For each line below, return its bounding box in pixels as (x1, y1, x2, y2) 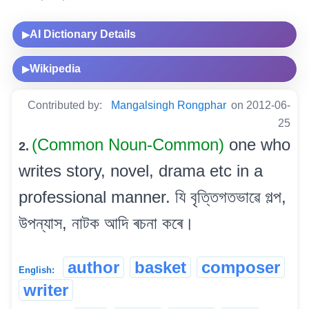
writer (23, 280, 68, 299)
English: (19, 264, 54, 275)
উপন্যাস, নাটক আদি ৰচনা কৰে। (19, 213, 194, 232)
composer (201, 257, 280, 277)
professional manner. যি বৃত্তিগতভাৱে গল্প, (19, 187, 286, 206)
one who (229, 134, 290, 154)
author (68, 257, 119, 277)
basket (134, 257, 186, 277)
